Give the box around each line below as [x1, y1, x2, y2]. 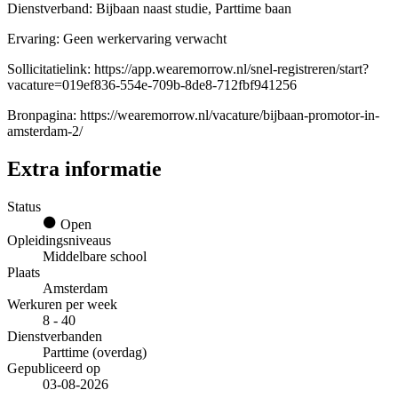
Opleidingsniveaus [7, 232, 111, 248]
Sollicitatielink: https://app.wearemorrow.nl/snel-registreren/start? [7, 60, 369, 76]
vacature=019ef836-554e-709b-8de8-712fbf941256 [7, 76, 297, 92]
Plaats [7, 264, 40, 280]
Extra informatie [7, 156, 162, 180]
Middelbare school [43, 248, 147, 264]
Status [7, 198, 41, 214]
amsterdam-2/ [7, 123, 83, 139]
